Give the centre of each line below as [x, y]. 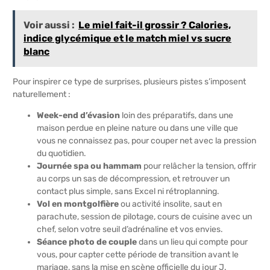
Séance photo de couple [87, 242]
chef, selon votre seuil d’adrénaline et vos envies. [130, 230]
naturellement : [42, 95]
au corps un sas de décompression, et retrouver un [133, 179]
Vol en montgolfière [78, 204]
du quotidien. [61, 154]
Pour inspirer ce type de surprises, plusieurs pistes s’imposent [129, 82]
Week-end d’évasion [78, 116]
